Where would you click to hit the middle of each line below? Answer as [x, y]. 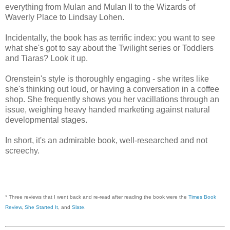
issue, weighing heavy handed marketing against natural [108, 110]
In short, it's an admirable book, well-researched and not [106, 141]
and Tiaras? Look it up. [46, 59]
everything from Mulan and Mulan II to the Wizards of [100, 7]
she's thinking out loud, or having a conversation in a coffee [112, 89]
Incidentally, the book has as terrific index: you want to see [110, 38]
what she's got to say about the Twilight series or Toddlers [109, 48]
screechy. [22, 151]
